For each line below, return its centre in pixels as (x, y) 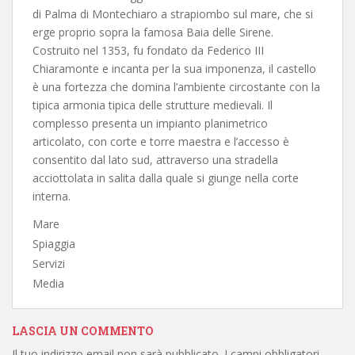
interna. (52, 196)
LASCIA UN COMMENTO (83, 331)
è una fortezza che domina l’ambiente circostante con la (176, 87)
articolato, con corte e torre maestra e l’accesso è (161, 141)
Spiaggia (54, 243)
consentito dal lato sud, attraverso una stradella (155, 160)
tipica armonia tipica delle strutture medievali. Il (153, 105)
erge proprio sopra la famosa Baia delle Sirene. (153, 32)
